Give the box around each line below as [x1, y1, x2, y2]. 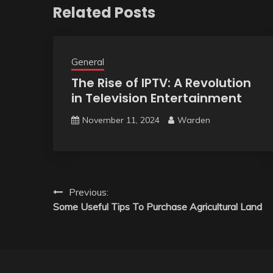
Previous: [69, 185, 108, 198]
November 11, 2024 [82, 114, 160, 126]
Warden [177, 114, 210, 126]
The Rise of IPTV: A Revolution [71, 74, 251, 91]
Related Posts [53, 2, 155, 23]
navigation [52, 206, 136, 227]
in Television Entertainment [71, 89, 242, 107]
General [71, 55, 104, 68]
